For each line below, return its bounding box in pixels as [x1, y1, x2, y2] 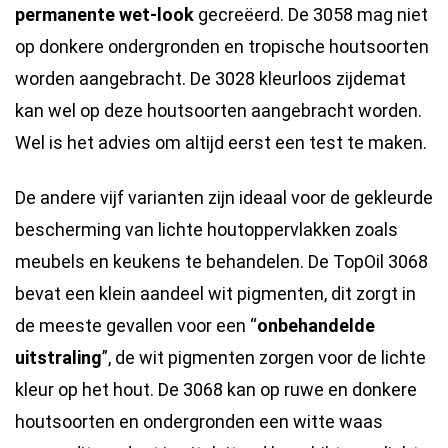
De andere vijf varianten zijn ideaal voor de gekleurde [15, 187, 433, 209]
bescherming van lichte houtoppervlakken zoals [15, 219, 398, 241]
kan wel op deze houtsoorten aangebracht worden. [15, 100, 422, 121]
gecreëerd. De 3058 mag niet [194, 4, 428, 25]
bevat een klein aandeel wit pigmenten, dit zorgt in [15, 283, 416, 305]
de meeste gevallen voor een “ [15, 315, 257, 337]
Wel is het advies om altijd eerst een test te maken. [15, 132, 427, 153]
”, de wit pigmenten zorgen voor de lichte [102, 347, 426, 369]
